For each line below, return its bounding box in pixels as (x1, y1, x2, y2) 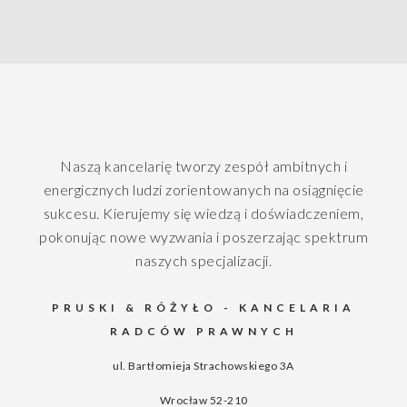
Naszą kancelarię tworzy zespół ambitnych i (60, 157, 347, 174)
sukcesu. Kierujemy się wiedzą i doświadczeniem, (43, 204, 364, 222)
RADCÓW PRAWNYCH (109, 324, 298, 338)
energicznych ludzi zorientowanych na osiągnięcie (43, 181, 364, 198)
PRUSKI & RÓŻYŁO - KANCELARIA (52, 301, 355, 314)
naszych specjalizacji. (135, 252, 272, 269)
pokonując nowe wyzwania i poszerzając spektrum (39, 228, 368, 245)
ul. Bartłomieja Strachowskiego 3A (113, 359, 294, 372)
